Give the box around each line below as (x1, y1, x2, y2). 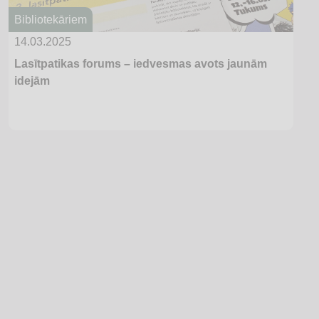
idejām (14, 75, 50, 88)
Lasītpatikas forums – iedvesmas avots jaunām (14, 58, 267, 70)
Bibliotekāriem (14, 13, 87, 26)
